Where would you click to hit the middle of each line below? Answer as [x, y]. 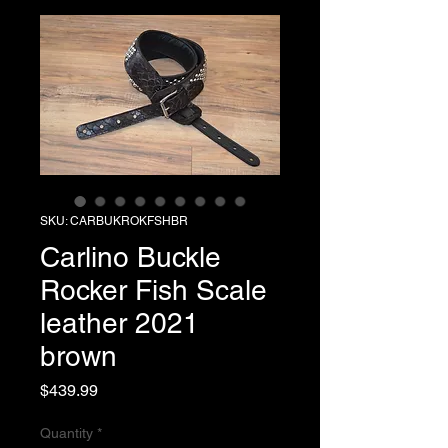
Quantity [66, 432]
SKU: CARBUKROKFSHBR [114, 220]
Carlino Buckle [130, 256]
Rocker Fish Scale [153, 289]
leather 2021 [119, 322]
